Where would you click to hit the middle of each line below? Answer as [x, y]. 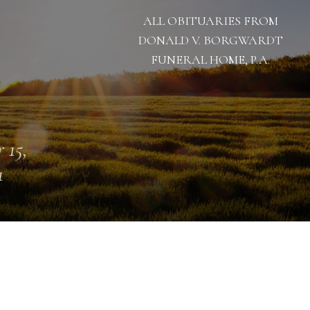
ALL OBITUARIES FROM [210, 21]
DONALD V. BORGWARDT [210, 40]
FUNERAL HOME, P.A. [210, 60]
